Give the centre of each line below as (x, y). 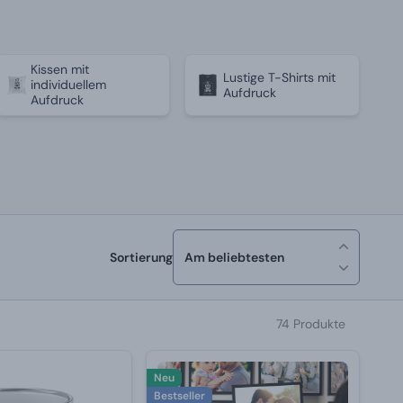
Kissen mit (59, 69)
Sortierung (141, 257)
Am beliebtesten (234, 257)
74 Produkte (311, 324)
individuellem (68, 85)
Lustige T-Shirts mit (279, 77)
